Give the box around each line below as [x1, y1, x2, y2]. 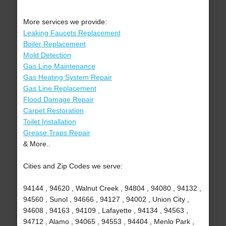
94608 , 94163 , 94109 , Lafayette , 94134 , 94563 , [23, 206, 188, 215]
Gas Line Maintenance [23, 62, 95, 71]
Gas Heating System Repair [23, 73, 112, 82]
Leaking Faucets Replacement [23, 29, 121, 37]
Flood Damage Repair [23, 95, 94, 104]
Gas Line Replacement [23, 84, 96, 93]
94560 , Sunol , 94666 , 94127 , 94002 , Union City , [23, 195, 189, 204]
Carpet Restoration [23, 106, 84, 115]
